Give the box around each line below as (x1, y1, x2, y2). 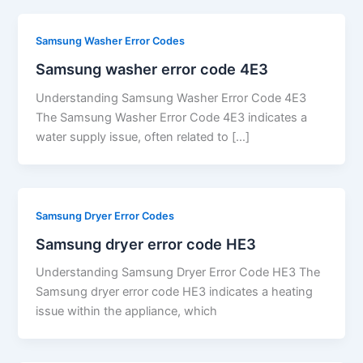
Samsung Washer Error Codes (36, 35, 186, 48)
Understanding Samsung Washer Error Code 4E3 (36, 91, 307, 105)
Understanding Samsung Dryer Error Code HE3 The (36, 265, 321, 280)
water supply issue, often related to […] (36, 130, 250, 144)
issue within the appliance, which (36, 304, 218, 319)
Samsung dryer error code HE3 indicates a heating (36, 284, 314, 300)
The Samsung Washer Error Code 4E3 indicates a (36, 110, 308, 125)
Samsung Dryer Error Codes (36, 209, 175, 222)
